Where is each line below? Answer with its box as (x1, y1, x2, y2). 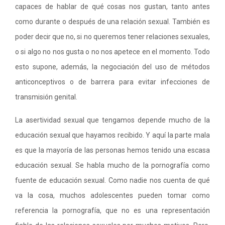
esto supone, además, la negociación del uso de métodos (15, 63, 210, 71)
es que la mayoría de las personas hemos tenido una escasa (15, 146, 210, 154)
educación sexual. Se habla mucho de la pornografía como (15, 161, 210, 169)
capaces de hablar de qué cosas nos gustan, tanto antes (15, 3, 210, 11)
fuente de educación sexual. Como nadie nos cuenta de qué (15, 176, 210, 184)
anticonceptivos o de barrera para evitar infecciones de (15, 78, 210, 86)
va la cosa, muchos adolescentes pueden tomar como (15, 191, 210, 199)
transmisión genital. (15, 93, 77, 101)
